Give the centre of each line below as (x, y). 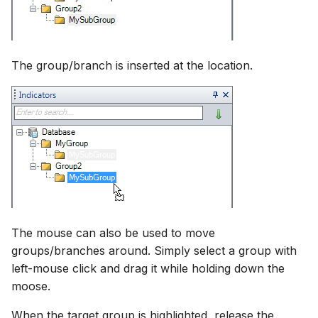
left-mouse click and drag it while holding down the (148, 268)
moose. (31, 286)
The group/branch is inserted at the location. (132, 65)
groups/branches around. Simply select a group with (154, 250)
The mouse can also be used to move (113, 232)
